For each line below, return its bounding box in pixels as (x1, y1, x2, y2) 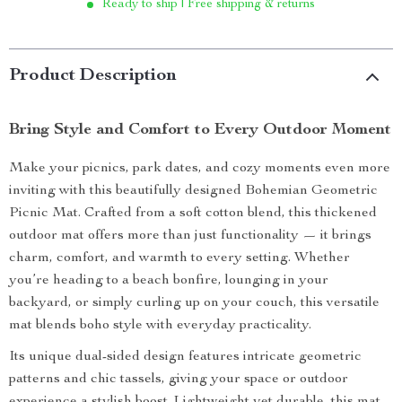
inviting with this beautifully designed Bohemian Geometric (9, 184, 378, 198)
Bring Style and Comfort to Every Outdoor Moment (9, 122, 391, 138)
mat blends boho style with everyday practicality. (9, 319, 311, 333)
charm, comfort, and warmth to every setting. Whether (9, 251, 350, 266)
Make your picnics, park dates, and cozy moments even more (9, 162, 390, 176)
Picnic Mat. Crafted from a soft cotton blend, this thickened (9, 206, 377, 221)
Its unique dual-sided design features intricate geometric (9, 350, 362, 364)
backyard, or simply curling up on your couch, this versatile (9, 296, 380, 310)
